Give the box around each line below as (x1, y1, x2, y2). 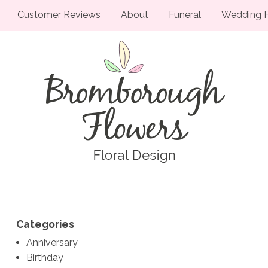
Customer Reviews (17, 9, 100, 20)
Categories (16, 218, 74, 231)
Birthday (26, 252, 64, 264)
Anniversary (26, 237, 78, 249)
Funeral (169, 9, 201, 20)
